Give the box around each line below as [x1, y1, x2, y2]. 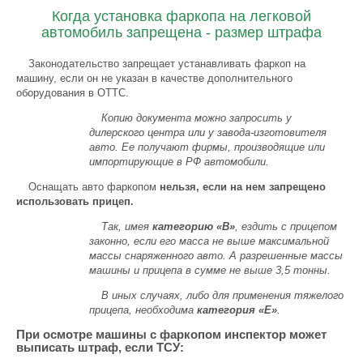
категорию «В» [152, 220, 235, 233]
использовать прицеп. [16, 195, 134, 207]
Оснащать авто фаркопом [28, 181, 160, 193]
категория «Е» [197, 304, 277, 316]
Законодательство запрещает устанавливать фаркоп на [28, 58, 305, 70]
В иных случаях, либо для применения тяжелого [101, 289, 344, 301]
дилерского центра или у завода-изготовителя [89, 126, 327, 139]
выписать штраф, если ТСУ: [16, 340, 184, 354]
